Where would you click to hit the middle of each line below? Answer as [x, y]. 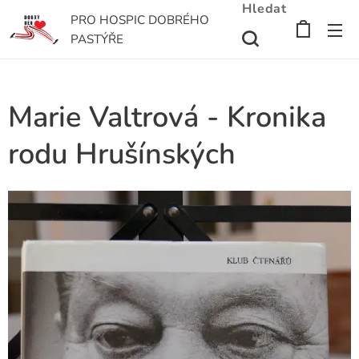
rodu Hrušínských [122, 154]
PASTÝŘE [97, 39]
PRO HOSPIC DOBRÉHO [140, 20]
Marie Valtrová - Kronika [167, 117]
